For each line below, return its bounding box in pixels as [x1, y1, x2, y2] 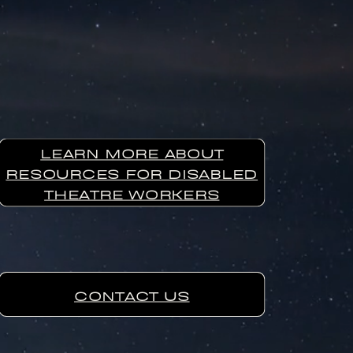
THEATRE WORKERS [44, 184, 220, 202]
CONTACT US [73, 285, 190, 303]
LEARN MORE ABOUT [40, 143, 224, 162]
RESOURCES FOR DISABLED [6, 164, 258, 181]
